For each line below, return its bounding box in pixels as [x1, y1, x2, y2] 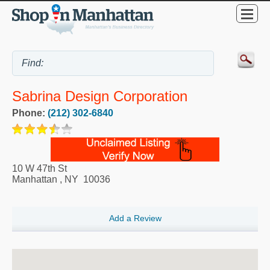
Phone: [12, 108, 48, 119]
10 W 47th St [12, 163, 67, 174]
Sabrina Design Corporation [12, 88, 187, 105]
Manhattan [12, 174, 57, 185]
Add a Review [108, 213, 162, 224]
